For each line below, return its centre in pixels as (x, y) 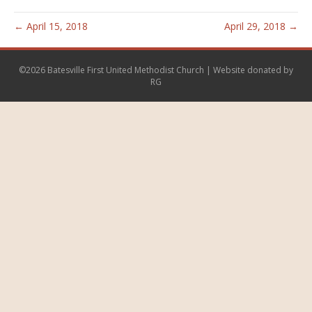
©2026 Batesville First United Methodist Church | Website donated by (156, 70)
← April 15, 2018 (51, 26)
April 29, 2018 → (261, 26)
